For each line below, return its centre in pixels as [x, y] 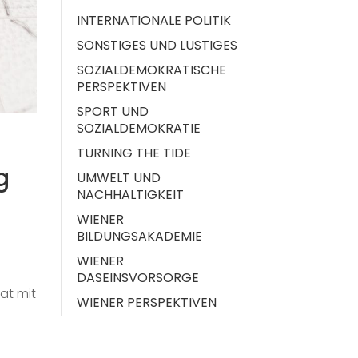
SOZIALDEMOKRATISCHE [151, 70]
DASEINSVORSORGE [138, 277]
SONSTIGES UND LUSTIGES [157, 45]
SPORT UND [113, 111]
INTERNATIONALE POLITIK [154, 20]
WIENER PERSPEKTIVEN [147, 302]
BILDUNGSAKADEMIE [139, 236]
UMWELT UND [119, 177]
